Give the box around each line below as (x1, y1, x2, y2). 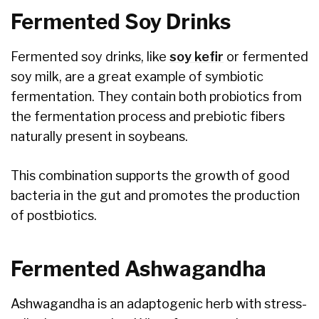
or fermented (224, 48, 308, 64)
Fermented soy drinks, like (11, 48, 169, 64)
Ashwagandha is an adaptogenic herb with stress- (11, 296, 307, 312)
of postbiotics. (11, 207, 97, 223)
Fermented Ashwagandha (11, 256, 266, 282)
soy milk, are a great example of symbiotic (11, 68, 263, 84)
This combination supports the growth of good (11, 167, 290, 183)
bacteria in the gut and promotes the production (11, 187, 300, 203)
